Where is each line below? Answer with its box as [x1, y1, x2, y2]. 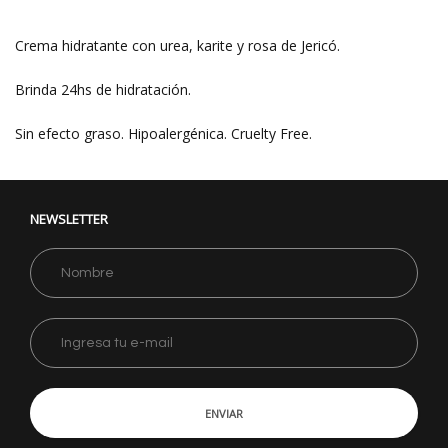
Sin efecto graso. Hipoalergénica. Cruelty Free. [15, 124, 316, 143]
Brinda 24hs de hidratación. [15, 80, 199, 99]
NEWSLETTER [30, 209, 108, 228]
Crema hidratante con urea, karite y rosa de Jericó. [15, 36, 344, 55]
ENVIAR [205, 405, 243, 421]
